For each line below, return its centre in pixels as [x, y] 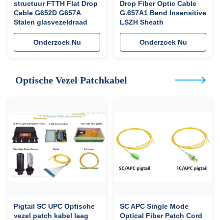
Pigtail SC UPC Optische [54, 206]
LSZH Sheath [142, 22]
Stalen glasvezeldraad [51, 22]
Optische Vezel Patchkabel [71, 80]
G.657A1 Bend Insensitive [163, 13]
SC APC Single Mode [154, 206]
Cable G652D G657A [47, 13]
